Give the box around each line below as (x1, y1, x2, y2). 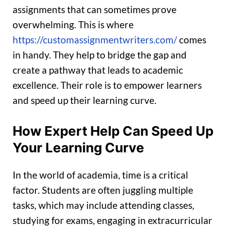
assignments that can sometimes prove (13, 4, 177, 16)
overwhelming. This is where (13, 19, 134, 31)
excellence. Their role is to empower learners (13, 79, 202, 91)
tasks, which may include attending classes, (13, 199, 194, 211)
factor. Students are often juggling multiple (13, 184, 193, 196)
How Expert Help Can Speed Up (13, 123, 213, 139)
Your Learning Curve (13, 139, 144, 155)
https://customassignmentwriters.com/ (13, 34, 177, 46)
